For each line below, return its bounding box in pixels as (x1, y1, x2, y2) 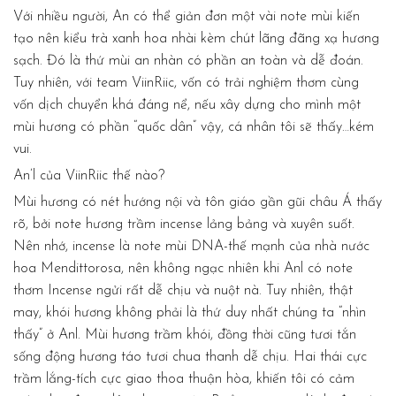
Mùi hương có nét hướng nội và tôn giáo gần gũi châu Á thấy (13, 194, 382, 209)
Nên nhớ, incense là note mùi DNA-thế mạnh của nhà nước (13, 239, 369, 254)
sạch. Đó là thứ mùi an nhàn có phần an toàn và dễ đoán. (13, 53, 363, 68)
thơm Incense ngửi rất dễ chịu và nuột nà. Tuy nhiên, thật (13, 283, 353, 298)
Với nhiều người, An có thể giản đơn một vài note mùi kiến (13, 9, 360, 24)
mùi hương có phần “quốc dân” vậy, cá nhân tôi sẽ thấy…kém (13, 119, 374, 134)
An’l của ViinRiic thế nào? (13, 168, 164, 183)
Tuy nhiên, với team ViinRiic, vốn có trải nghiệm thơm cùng (13, 75, 359, 90)
